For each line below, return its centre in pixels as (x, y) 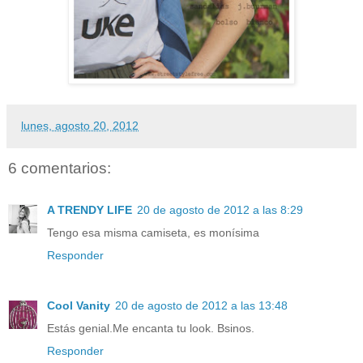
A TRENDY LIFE (90, 210)
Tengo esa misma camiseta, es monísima (153, 233)
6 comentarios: (60, 168)
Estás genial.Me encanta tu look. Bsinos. (151, 329)
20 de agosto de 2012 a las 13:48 (201, 306)
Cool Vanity (79, 306)
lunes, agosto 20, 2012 (80, 125)
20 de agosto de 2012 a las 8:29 (220, 210)
